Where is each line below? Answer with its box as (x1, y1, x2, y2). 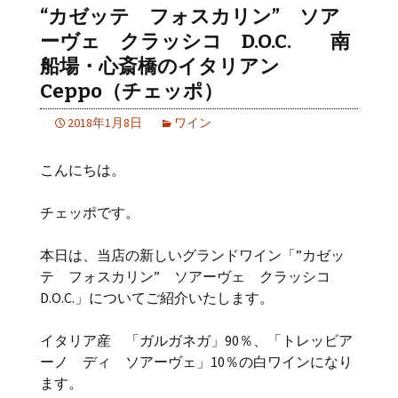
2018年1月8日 (68, 115, 142, 131)
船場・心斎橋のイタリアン (40, 54, 280, 78)
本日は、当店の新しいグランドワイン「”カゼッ (40, 246, 345, 264)
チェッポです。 (40, 203, 139, 221)
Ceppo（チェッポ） (40, 79, 223, 103)
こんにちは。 (40, 161, 125, 179)
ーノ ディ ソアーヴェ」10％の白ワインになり (40, 353, 353, 370)
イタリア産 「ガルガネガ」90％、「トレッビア (40, 331, 353, 349)
